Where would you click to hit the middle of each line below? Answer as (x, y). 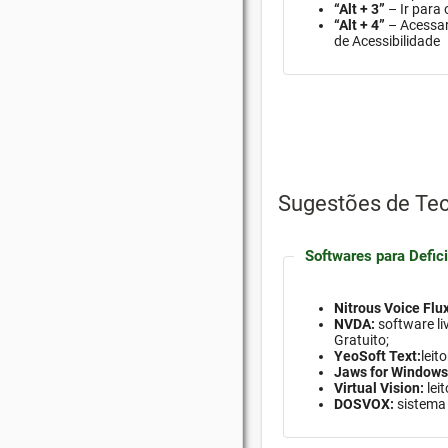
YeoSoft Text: (378, 356)
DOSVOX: (364, 404)
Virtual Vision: (379, 388)
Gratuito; (362, 340)
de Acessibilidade (387, 41)
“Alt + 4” (360, 25)
